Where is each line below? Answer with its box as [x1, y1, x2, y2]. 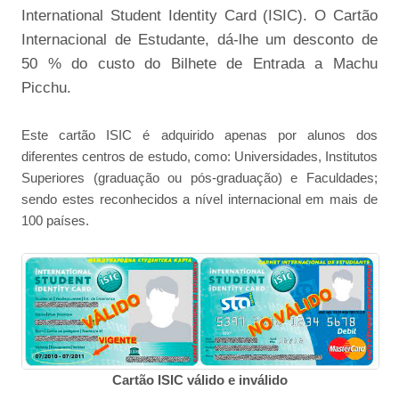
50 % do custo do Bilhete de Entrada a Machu [21, 53, 378, 72]
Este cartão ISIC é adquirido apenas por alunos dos [21, 126, 378, 142]
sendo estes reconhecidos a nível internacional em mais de [21, 191, 378, 207]
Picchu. [21, 77, 72, 96]
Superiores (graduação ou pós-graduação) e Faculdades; [21, 169, 378, 185]
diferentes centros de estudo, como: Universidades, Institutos [21, 148, 378, 164]
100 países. [21, 212, 90, 228]
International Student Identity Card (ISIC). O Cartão [21, 5, 378, 24]
